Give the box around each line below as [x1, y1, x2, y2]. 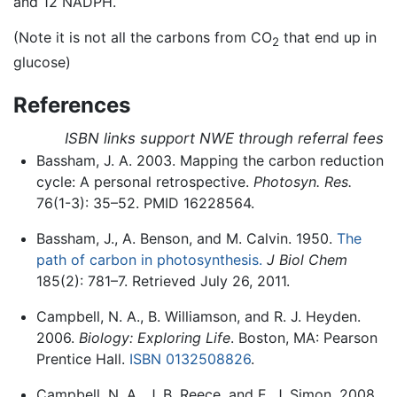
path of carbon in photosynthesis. [35, 251, 262, 269]
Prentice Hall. [35, 350, 129, 369]
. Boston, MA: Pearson [230, 329, 378, 347]
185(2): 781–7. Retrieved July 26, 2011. [35, 272, 290, 291]
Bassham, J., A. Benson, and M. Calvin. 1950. [35, 230, 337, 248]
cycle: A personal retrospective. [35, 173, 253, 191]
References [13, 92, 130, 119]
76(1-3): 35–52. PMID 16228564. [35, 194, 254, 213]
